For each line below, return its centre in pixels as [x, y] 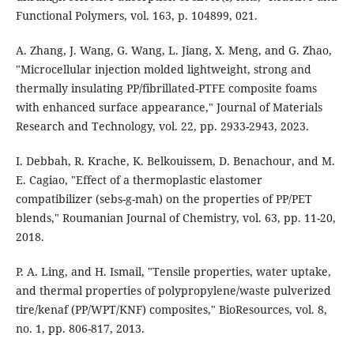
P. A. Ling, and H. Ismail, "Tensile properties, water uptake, [173, 272]
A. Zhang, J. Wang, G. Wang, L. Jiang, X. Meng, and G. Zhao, [173, 51]
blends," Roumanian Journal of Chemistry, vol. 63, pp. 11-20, [175, 218]
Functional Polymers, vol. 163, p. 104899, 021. [136, 16]
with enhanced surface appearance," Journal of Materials [169, 107]
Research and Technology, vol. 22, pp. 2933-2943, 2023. [162, 126]
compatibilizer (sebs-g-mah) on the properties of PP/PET [164, 199]
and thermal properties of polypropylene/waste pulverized [173, 291]
